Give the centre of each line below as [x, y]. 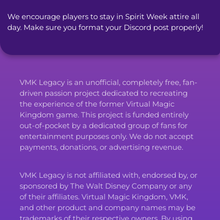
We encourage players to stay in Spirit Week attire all [103, 16]
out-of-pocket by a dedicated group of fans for [104, 125]
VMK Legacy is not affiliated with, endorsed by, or [109, 175]
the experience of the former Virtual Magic [97, 104]
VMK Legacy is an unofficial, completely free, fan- [109, 82]
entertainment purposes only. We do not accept [107, 136]
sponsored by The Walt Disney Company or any [106, 186]
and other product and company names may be [108, 207]
